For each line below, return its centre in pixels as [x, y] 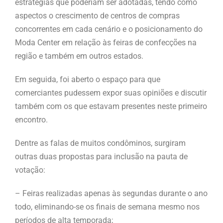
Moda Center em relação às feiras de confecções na [106, 43]
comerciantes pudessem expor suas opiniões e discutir [111, 93]
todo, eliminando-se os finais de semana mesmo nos [107, 207]
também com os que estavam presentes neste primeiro [111, 107]
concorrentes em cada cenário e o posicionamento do [109, 29]
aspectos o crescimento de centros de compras [97, 16]
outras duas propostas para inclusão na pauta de [101, 157]
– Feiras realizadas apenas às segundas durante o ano [111, 194]
